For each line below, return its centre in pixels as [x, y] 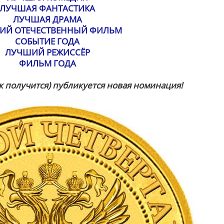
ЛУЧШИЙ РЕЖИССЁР [47, 52]
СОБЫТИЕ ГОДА [47, 41]
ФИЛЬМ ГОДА [47, 63]
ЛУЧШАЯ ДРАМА [47, 19]
